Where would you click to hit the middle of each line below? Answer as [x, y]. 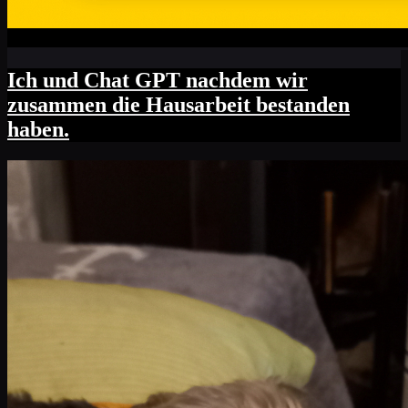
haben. [38, 130]
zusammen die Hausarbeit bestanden [178, 105]
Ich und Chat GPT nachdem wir [158, 81]
